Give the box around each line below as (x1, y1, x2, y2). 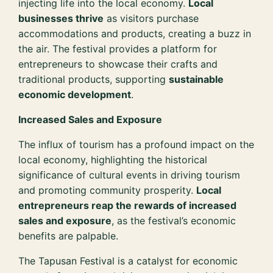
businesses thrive (18, 12, 104, 24)
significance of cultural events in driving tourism (18, 168, 241, 181)
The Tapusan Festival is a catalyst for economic (18, 254, 238, 267)
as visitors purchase (104, 12, 199, 24)
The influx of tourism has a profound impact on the (18, 138, 255, 151)
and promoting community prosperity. (18, 183, 197, 196)
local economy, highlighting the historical (18, 153, 208, 166)
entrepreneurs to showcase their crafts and (18, 57, 218, 70)
